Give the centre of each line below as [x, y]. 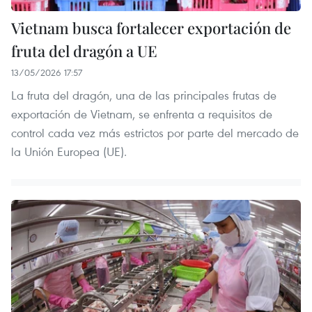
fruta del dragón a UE [84, 51]
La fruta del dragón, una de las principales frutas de [144, 95]
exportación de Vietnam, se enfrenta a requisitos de [142, 114]
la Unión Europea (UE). [69, 152]
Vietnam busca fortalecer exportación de [151, 28]
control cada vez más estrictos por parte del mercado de [155, 133]
